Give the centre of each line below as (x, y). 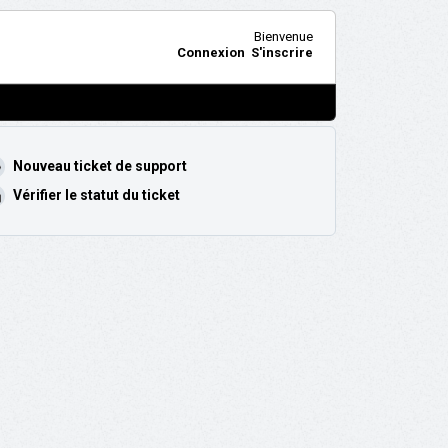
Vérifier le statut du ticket (96, 194)
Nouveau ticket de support (99, 165)
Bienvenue (283, 36)
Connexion (210, 52)
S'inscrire (281, 52)
